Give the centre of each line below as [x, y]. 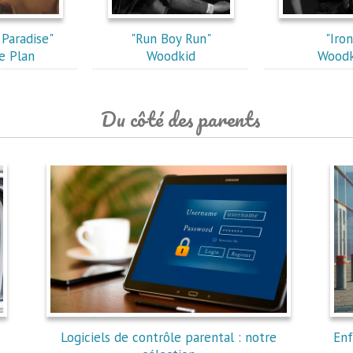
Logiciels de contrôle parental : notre [169, 337]
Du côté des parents [180, 119]
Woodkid [171, 56]
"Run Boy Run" [171, 39]
